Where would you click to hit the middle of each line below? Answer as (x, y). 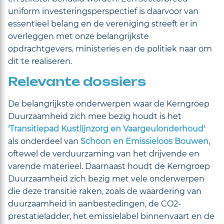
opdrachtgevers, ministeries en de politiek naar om (110, 48)
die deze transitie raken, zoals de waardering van (105, 191)
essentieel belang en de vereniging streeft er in (103, 23)
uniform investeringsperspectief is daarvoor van (103, 11)
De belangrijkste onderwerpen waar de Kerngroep (109, 103)
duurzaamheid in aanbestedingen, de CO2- (94, 203)
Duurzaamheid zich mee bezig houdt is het (95, 116)
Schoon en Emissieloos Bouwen (144, 141)
